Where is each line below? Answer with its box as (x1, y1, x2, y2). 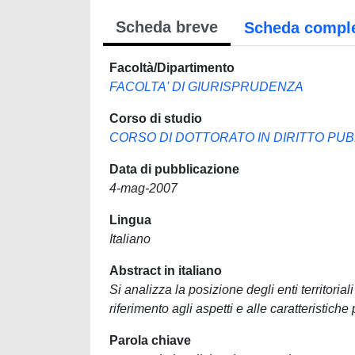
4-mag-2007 (109, 181, 177, 195)
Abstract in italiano (109, 264, 222, 277)
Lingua (109, 213, 151, 227)
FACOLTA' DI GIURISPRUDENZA (109, 80, 303, 94)
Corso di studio (109, 112, 202, 125)
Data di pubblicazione (109, 162, 239, 176)
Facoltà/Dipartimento (109, 61, 235, 74)
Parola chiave (109, 334, 191, 347)
